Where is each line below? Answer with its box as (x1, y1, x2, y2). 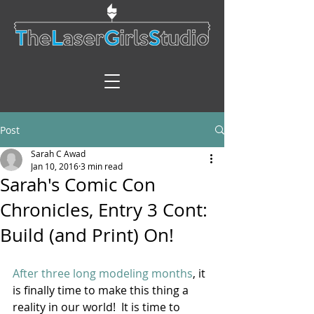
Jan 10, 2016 (31, 161, 78, 172)
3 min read (81, 161, 123, 172)
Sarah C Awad (31, 148, 86, 159)
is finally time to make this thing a (13, 282, 191, 298)
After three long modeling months (13, 266, 193, 281)
